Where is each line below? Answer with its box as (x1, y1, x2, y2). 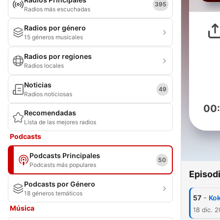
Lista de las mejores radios (24, 118, 96, 126)
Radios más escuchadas (24, 5, 90, 13)
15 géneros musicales (24, 33, 83, 41)
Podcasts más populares (29, 161, 96, 168)
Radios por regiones (24, 52, 92, 60)
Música (10, 204, 34, 212)
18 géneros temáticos (24, 190, 82, 197)
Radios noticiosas (24, 90, 72, 98)
